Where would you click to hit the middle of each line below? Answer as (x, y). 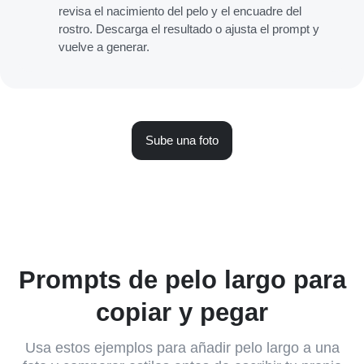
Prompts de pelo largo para (182, 279)
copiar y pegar (182, 312)
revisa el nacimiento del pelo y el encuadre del (180, 11)
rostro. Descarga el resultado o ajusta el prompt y (189, 28)
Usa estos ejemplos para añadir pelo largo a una (182, 347)
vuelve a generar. (104, 46)
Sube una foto (182, 140)
